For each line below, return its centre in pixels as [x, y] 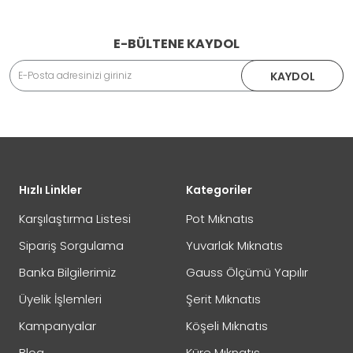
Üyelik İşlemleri [60, 299]
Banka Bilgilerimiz [67, 272]
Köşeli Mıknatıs [227, 326]
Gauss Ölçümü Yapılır [247, 272]
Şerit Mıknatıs [223, 299]
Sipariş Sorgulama [71, 245]
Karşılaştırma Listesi [75, 219]
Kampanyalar [58, 326]
